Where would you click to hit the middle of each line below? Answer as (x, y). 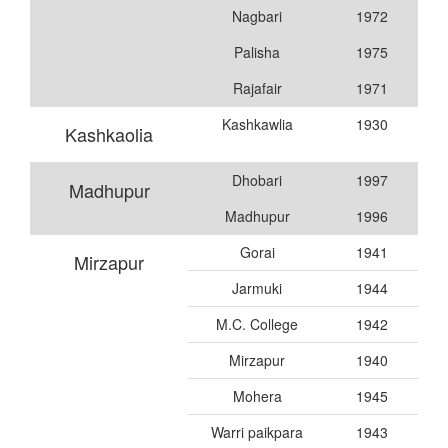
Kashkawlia (257, 123)
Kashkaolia (109, 133)
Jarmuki (257, 287)
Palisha (257, 51)
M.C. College (257, 323)
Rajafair (257, 87)
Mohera (257, 395)
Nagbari (257, 15)
